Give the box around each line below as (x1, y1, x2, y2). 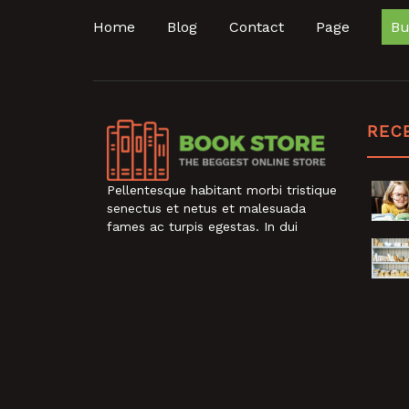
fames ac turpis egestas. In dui (107, 219, 298, 235)
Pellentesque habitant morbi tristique (107, 183, 337, 198)
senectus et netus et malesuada (107, 201, 306, 216)
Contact (229, 18, 284, 37)
